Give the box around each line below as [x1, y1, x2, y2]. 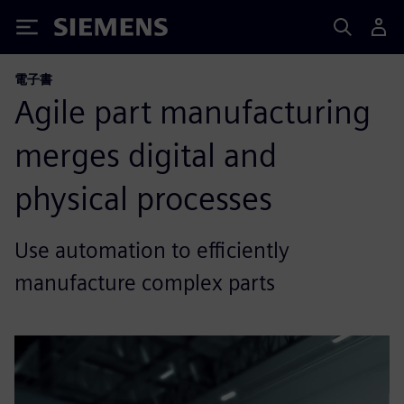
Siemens [54, 21, 114, 40]
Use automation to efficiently [14, 237, 289, 263]
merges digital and [14, 135, 277, 175]
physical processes [14, 179, 272, 218]
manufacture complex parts [14, 270, 275, 296]
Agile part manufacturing [14, 92, 371, 132]
